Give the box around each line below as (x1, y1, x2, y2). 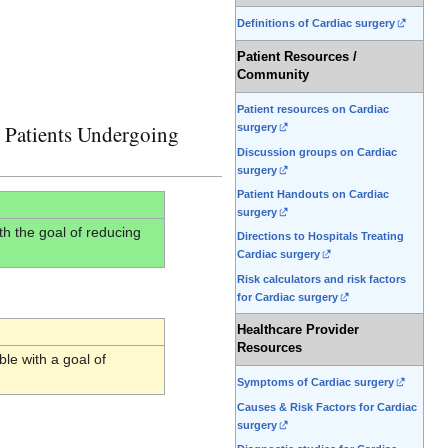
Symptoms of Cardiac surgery (237, 376, 394, 389)
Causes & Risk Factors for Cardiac (237, 400, 417, 413)
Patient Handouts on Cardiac (237, 188, 389, 201)
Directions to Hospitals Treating (237, 230, 404, 243)
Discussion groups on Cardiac (237, 145, 397, 158)
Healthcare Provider (237, 323, 359, 338)
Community (237, 68, 309, 83)
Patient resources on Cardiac (237, 103, 389, 116)
